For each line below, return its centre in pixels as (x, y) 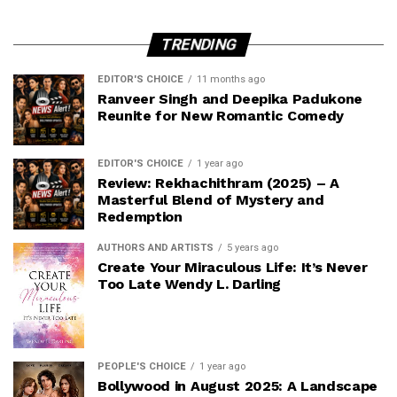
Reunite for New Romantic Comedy (221, 116)
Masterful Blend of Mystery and (211, 200)
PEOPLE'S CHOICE (142, 366)
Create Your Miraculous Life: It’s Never (233, 267)
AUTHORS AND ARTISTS (156, 248)
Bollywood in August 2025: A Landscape (238, 385)
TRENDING (198, 44)
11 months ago (231, 79)
